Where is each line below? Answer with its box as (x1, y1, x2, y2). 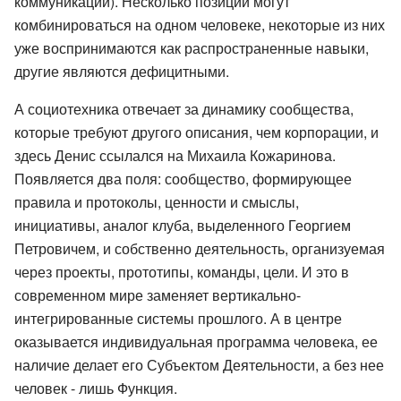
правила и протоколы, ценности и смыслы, (14, 191, 299, 212)
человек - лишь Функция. (14, 377, 177, 398)
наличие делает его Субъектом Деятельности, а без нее (14, 354, 384, 375)
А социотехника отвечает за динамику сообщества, (14, 98, 354, 119)
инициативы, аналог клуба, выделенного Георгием (14, 214, 351, 235)
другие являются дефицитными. (14, 60, 229, 81)
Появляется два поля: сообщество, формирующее (14, 167, 352, 189)
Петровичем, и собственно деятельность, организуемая (14, 237, 385, 259)
